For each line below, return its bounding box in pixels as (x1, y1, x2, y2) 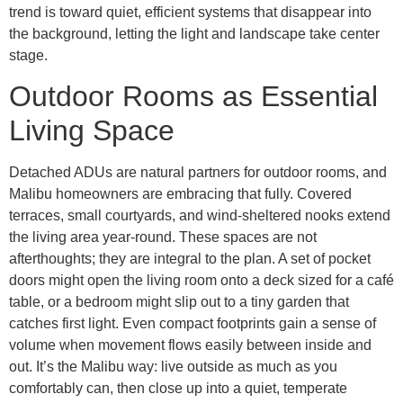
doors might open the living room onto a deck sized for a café (9, 272, 394, 288)
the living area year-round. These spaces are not (9, 228, 317, 245)
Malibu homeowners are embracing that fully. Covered (9, 185, 352, 201)
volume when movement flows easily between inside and (9, 336, 372, 353)
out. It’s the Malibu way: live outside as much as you (9, 358, 337, 374)
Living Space (9, 113, 175, 147)
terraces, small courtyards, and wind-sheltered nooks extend (9, 207, 390, 223)
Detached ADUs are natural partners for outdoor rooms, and (9, 164, 387, 180)
